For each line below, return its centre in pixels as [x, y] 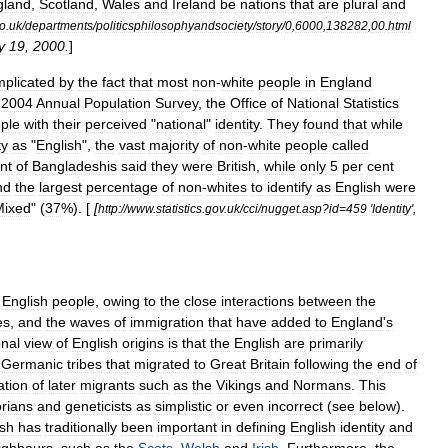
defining [261, 427]
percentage [122, 187]
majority [174, 145]
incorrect [295, 406]
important [187, 427]
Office [248, 103]
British [236, 166]
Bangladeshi [71, 166]
